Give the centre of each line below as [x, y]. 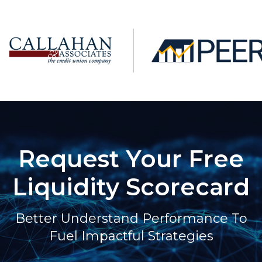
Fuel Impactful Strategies [131, 236]
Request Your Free [131, 158]
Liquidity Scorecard [131, 187]
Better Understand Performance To [131, 218]
